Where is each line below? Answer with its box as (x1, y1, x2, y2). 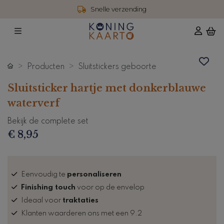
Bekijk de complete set (7, 117, 88, 125)
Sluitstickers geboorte (78, 62, 156, 71)
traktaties (62, 196, 98, 204)
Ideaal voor (21, 196, 62, 204)
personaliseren (67, 170, 121, 178)
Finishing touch (21, 183, 75, 191)
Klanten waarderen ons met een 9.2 (21, 209, 142, 217)
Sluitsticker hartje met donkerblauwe (7, 81, 206, 94)
